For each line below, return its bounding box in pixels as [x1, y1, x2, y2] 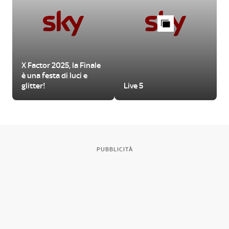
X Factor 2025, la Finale [21, 60, 101, 70]
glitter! [21, 81, 45, 90]
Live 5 [124, 81, 143, 90]
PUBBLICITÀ [96, 145, 133, 153]
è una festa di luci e [21, 71, 87, 80]
